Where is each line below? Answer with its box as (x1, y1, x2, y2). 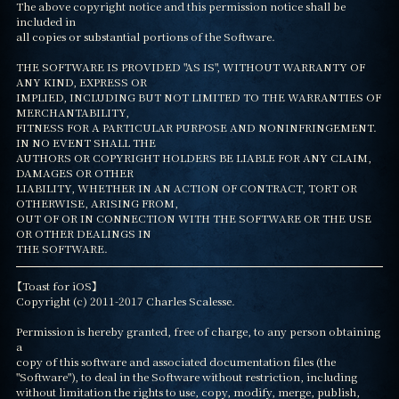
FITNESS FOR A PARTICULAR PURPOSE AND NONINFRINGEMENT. (15, 119, 377, 135)
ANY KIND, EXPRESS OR (15, 74, 147, 90)
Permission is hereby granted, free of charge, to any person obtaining (15, 323, 380, 339)
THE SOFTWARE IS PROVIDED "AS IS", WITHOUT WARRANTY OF (15, 59, 365, 75)
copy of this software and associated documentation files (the (15, 354, 336, 370)
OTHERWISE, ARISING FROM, (15, 195, 178, 211)
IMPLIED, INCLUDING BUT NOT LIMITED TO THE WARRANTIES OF (15, 89, 381, 105)
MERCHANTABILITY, (15, 104, 129, 120)
